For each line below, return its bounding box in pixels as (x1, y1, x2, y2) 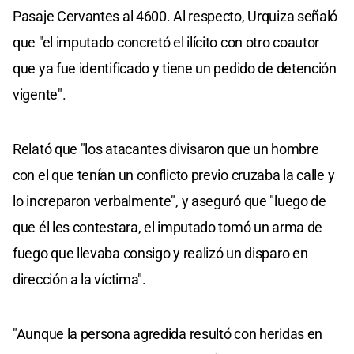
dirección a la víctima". (13, 270, 146, 288)
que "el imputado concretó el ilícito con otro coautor (13, 33, 320, 51)
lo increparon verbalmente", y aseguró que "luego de (13, 192, 326, 209)
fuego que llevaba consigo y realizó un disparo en (13, 244, 308, 262)
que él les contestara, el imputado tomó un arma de (13, 218, 323, 235)
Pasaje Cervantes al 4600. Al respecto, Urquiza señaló (13, 7, 338, 24)
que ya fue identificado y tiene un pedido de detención (13, 59, 337, 77)
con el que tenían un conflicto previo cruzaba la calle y (13, 166, 335, 183)
